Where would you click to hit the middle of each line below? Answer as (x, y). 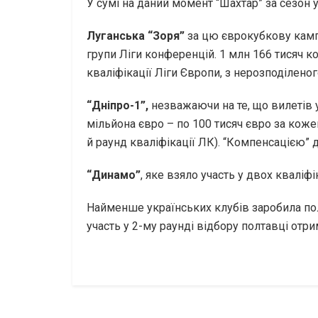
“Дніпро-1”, (117, 106)
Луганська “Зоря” (136, 36)
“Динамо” (114, 175)
